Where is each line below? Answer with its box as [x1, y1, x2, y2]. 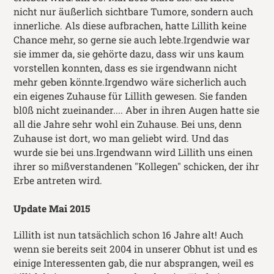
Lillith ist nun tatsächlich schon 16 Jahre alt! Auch [13, 229, 244, 242]
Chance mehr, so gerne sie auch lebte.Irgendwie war [13, 33, 251, 46]
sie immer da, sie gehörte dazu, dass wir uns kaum [13, 47, 245, 60]
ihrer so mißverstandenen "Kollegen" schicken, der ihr [13, 160, 260, 172]
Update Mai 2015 [13, 202, 91, 215]
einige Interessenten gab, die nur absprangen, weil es [13, 257, 254, 270]
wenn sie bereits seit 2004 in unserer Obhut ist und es [13, 243, 258, 256]
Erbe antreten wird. [13, 174, 103, 187]
